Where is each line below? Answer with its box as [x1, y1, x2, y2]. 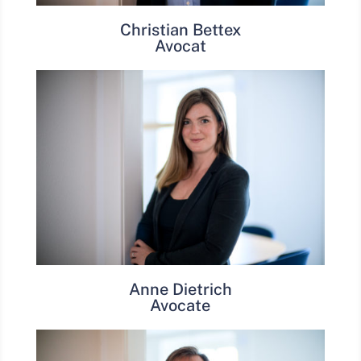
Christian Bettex [119, 20, 241, 40]
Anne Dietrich [128, 280, 232, 300]
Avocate [150, 296, 211, 316]
